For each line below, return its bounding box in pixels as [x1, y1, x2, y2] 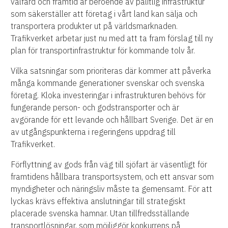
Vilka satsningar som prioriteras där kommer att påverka [11, 66, 212, 76]
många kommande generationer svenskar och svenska [11, 78, 205, 89]
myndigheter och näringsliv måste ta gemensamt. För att [11, 184, 213, 194]
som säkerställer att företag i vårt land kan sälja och [11, 9, 198, 19]
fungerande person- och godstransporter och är [11, 102, 180, 113]
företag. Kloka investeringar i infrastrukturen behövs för [11, 90, 206, 101]
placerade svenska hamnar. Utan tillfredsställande [11, 208, 190, 219]
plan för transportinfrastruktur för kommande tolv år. [11, 45, 197, 56]
